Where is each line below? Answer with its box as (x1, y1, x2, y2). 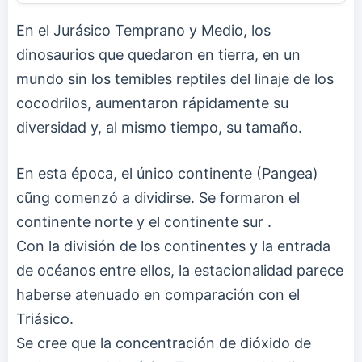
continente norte (16, 213, 137, 230)
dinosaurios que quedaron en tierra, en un (16, 45, 301, 63)
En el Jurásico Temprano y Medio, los (16, 21, 271, 39)
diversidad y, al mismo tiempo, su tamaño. (16, 118, 302, 136)
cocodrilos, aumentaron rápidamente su (16, 94, 288, 112)
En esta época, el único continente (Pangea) (16, 164, 318, 182)
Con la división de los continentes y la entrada (16, 237, 330, 255)
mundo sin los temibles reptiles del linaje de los (16, 69, 334, 87)
